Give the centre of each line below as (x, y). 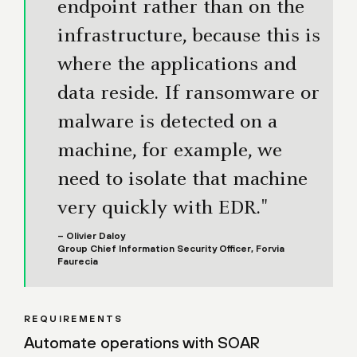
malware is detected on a (167, 122)
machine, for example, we (170, 151)
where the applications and (177, 65)
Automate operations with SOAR (142, 342)
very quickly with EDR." (162, 208)
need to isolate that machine (182, 180)
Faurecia (78, 261)
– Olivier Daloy (91, 235)
